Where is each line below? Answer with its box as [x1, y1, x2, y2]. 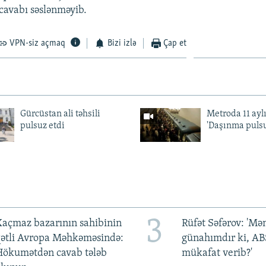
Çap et [163, 38, 187, 48]
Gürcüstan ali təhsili [20, 109, 100, 119]
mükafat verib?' [181, 247, 252, 259]
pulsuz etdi [20, 121, 65, 131]
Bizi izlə [107, 38, 137, 48]
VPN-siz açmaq [9, 38, 66, 48]
